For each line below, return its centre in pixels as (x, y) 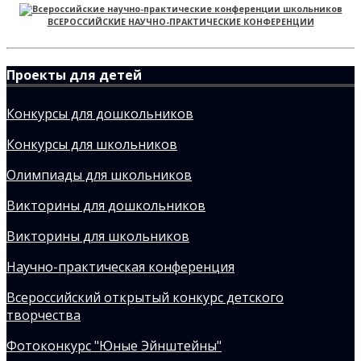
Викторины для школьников (98, 236)
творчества (44, 315)
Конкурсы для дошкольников (100, 113)
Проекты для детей (74, 75)
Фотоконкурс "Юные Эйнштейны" (114, 345)
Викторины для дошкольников (106, 205)
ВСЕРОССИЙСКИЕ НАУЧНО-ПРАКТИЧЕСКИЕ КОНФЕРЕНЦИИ (180, 22)
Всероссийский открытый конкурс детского (145, 297)
